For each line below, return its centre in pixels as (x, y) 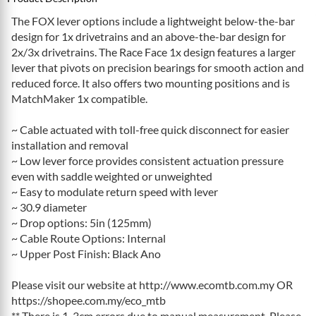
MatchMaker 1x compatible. (79, 98)
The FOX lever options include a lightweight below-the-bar (153, 20)
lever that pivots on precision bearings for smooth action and (158, 67)
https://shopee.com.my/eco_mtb (89, 300)
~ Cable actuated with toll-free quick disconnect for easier (150, 129)
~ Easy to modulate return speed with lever (115, 191)
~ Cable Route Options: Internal (89, 238)
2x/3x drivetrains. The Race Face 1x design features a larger (153, 51)
